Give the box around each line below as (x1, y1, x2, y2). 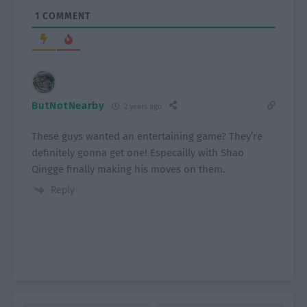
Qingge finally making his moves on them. (32, 163, 226, 175)
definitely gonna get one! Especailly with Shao (32, 147, 245, 159)
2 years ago (121, 101, 162, 111)
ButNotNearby (32, 99, 105, 112)
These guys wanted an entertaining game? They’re (32, 130, 263, 143)
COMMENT (40, 10, 91, 22)
